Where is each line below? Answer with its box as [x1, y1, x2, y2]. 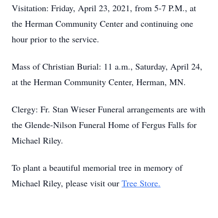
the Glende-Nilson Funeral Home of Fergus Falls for [12, 119, 197, 130]
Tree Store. [122, 177, 161, 189]
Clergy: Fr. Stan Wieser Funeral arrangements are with [12, 103, 205, 115]
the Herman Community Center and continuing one [12, 18, 193, 29]
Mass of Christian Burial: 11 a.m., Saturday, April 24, [12, 60, 202, 72]
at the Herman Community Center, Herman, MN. [12, 76, 186, 88]
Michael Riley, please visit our [12, 177, 122, 189]
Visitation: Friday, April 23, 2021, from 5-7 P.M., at [12, 2, 196, 14]
